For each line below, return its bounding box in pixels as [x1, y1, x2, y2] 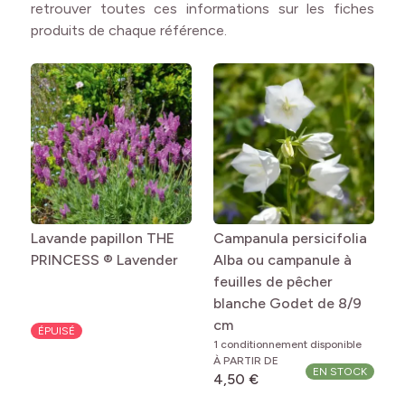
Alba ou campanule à [213, 251, 352, 268]
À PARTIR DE [213, 354, 278, 367]
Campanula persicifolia [213, 230, 367, 247]
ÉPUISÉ [38, 325, 75, 337]
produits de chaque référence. [31, 22, 231, 39]
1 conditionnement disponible [213, 338, 362, 351]
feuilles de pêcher [213, 273, 333, 290]
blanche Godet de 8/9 [213, 295, 362, 312]
